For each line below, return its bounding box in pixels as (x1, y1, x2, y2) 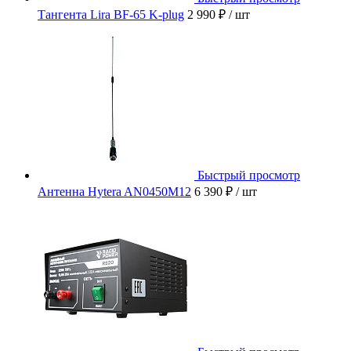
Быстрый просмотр (197, 168, 300, 183)
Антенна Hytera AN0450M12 (38, 185, 191, 199)
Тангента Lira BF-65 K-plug (38, 8, 184, 22)
